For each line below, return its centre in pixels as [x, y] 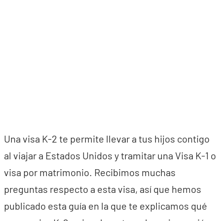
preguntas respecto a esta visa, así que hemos [103, 189]
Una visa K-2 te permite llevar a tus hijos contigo [107, 139]
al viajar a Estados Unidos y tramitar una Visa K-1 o [110, 155]
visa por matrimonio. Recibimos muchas [90, 172]
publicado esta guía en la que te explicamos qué [106, 206]
